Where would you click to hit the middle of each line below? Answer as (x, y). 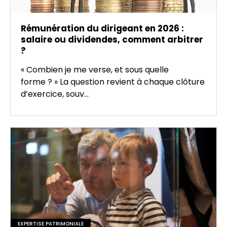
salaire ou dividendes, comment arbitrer (112, 40)
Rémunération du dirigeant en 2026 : (102, 28)
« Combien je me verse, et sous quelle (95, 70)
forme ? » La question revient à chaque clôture (113, 82)
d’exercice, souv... (55, 94)
